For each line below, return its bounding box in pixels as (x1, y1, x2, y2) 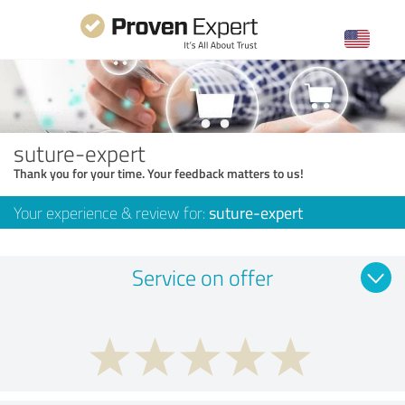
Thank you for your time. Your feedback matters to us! (14, 164, 304, 182)
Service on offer (132, 261, 273, 292)
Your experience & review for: (14, 201, 209, 223)
